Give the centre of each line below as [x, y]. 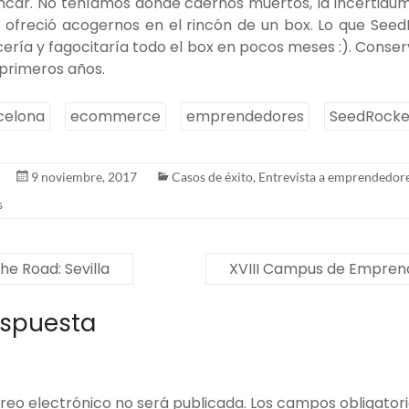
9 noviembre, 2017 [84, 176]
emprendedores [245, 116]
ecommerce [115, 116]
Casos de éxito [212, 176]
